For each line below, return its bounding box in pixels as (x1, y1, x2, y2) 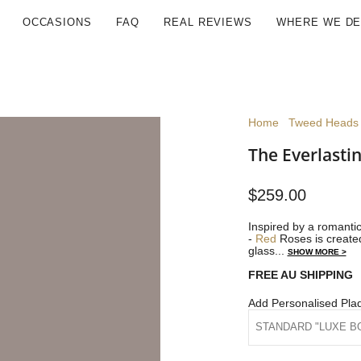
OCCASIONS (22, 16, 93, 28)
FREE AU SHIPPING (247, 268, 353, 281)
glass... (247, 244, 288, 257)
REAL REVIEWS (163, 16, 253, 28)
